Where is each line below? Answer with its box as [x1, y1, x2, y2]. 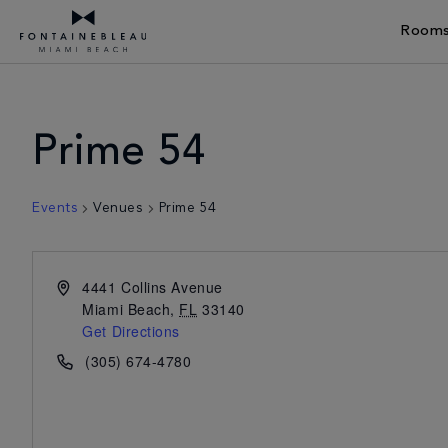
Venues [93, 201, 143, 215]
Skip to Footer [241, 57, 363, 73]
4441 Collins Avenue [82, 277, 223, 297]
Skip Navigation [50, 57, 179, 73]
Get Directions [82, 321, 180, 341]
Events [32, 201, 78, 215]
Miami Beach [82, 299, 171, 319]
